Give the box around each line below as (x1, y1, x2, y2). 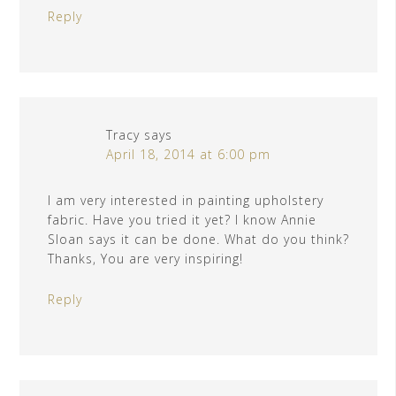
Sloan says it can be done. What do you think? (48, 231, 349, 248)
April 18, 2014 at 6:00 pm (106, 146, 270, 164)
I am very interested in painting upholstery (48, 192, 324, 209)
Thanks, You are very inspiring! (48, 250, 243, 268)
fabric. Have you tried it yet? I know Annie (48, 211, 316, 229)
